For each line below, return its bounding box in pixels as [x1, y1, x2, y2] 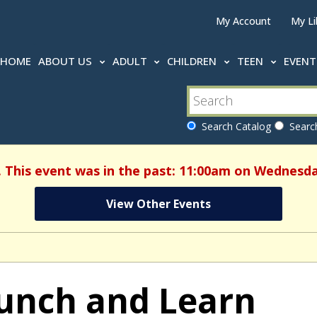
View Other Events [106, 195, 211, 212]
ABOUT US [38, 54, 95, 68]
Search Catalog [195, 119, 271, 133]
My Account [216, 14, 271, 28]
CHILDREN [167, 54, 220, 68]
